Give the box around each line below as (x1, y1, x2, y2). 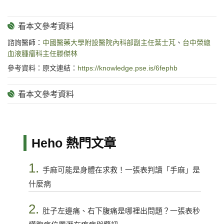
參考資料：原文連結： (7, 64, 77, 72)
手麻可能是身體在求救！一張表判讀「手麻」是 (42, 165, 200, 174)
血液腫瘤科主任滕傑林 (7, 49, 77, 58)
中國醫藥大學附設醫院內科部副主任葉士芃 (42, 38, 175, 47)
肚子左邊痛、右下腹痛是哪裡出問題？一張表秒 (42, 206, 200, 215)
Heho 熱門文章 (31, 135, 116, 150)
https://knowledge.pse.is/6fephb (77, 64, 177, 72)
